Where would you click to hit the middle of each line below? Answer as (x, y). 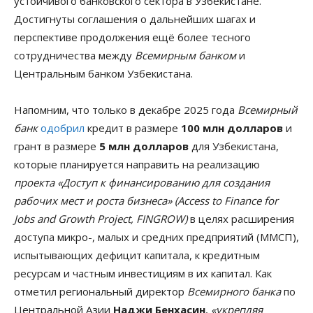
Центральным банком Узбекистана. (103, 73)
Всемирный (268, 109)
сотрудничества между (74, 55)
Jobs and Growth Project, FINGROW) (101, 218)
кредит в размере (133, 128)
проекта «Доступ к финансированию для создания (142, 182)
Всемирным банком (185, 55)
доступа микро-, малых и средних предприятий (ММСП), (156, 236)
